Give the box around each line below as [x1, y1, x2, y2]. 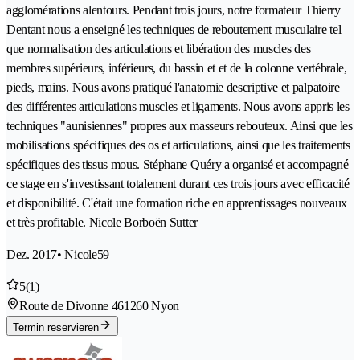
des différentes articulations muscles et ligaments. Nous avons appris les [6, 99, 350, 113]
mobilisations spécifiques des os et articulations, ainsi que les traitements [6, 137, 350, 152]
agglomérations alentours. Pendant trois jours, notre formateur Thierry [6, 2, 341, 17]
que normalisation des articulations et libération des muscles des [6, 41, 311, 55]
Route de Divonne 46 [19, 298, 124, 313]
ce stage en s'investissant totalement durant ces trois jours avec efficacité [6, 176, 350, 190]
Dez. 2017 [6, 247, 58, 261]
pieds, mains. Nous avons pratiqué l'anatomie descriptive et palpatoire [6, 80, 340, 94]
